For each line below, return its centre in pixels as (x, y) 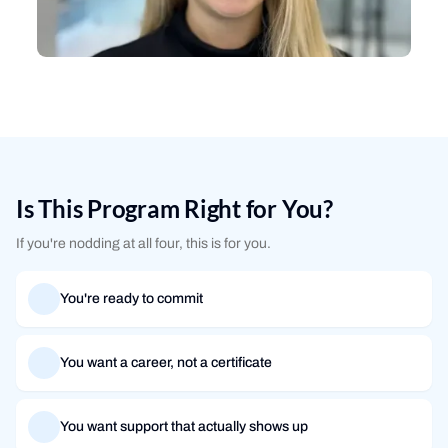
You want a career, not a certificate (166, 362)
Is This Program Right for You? (174, 208)
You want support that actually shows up (184, 426)
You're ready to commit (131, 298)
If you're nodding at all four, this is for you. (143, 243)
